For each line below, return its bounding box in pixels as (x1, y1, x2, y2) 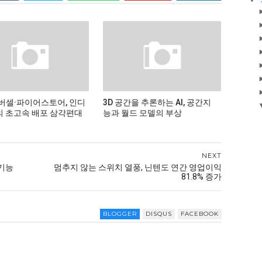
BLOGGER (103, 209, 137, 218)
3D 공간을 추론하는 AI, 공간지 (102, 97, 211, 107)
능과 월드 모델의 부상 (102, 108, 182, 118)
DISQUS (146, 209, 172, 218)
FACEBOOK (181, 209, 219, 218)
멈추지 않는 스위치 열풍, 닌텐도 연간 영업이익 (54, 163, 222, 172)
